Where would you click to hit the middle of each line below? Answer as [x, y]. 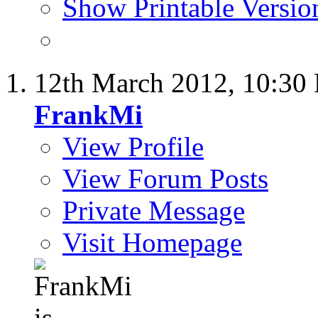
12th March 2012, [138, 83]
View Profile [133, 147]
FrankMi [88, 115]
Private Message [154, 211]
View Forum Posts [165, 179]
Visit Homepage [152, 243]
